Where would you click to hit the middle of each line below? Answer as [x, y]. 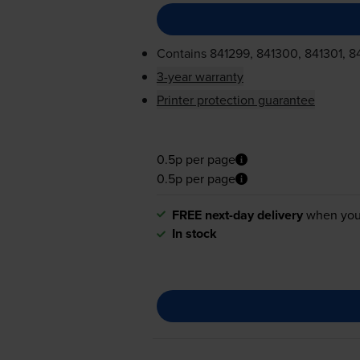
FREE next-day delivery [237, 215]
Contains [183, 53]
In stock [194, 233]
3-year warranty [200, 77]
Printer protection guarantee [235, 100]
